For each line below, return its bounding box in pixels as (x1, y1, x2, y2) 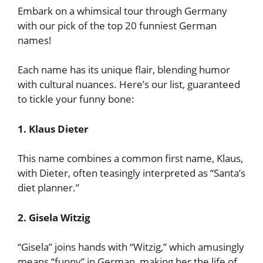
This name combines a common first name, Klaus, (18, 151, 243, 165)
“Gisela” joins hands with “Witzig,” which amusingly (18, 240, 244, 254)
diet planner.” (18, 181, 79, 194)
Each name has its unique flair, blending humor (18, 63, 230, 76)
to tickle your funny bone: (18, 92, 134, 106)
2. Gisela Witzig (18, 210, 90, 224)
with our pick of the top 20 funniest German (18, 18, 217, 32)
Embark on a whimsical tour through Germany (18, 4, 227, 18)
